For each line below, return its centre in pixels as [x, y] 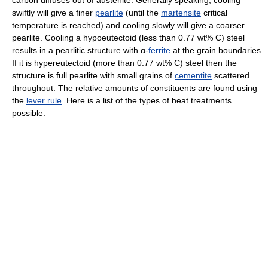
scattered [231, 76]
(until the [142, 13]
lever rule [44, 101]
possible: [29, 113]
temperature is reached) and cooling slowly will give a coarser [128, 25]
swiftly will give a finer [54, 13]
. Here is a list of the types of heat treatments [147, 101]
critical [214, 13]
